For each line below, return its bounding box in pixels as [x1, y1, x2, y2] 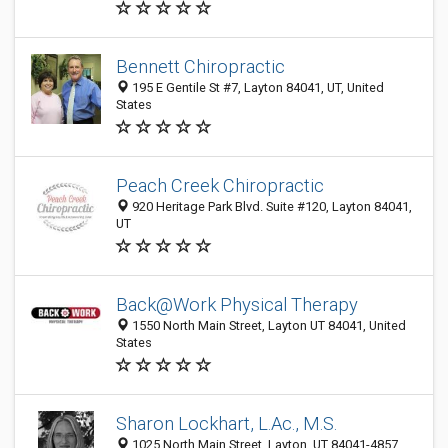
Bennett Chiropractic [116, 56, 285, 77]
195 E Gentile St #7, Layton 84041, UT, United [129, 80, 384, 95]
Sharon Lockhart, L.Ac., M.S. [116, 413, 337, 435]
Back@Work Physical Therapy [116, 294, 358, 315]
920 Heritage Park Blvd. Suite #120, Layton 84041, [129, 199, 412, 214]
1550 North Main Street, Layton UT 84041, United [129, 318, 406, 333]
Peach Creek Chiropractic [116, 175, 324, 196]
